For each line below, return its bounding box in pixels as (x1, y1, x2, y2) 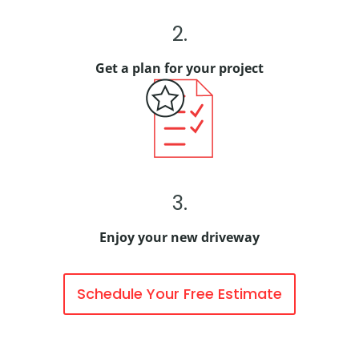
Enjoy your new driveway (99, 228, 260, 246)
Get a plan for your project (95, 59, 264, 77)
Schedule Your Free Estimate (77, 284, 282, 304)
